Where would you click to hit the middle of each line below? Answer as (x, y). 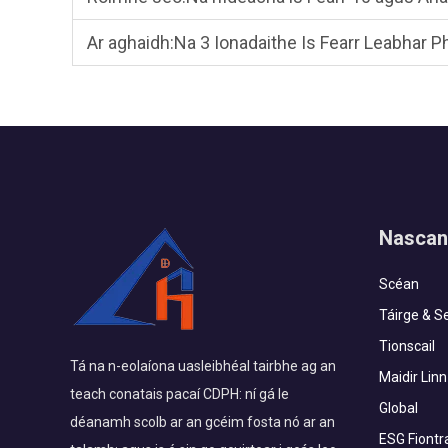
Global (398, 408)
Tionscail (406, 346)
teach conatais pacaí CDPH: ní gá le (179, 394)
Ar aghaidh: (130, 42)
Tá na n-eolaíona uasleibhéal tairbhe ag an (203, 366)
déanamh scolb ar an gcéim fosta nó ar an (202, 422)
